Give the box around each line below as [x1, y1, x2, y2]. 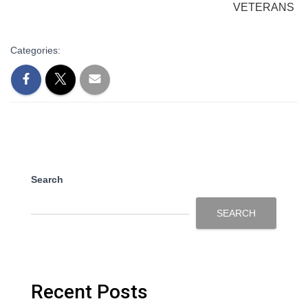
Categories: [10, 45, 60, 56]
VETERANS [233, 1, 295, 14]
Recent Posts [31, 280, 148, 304]
